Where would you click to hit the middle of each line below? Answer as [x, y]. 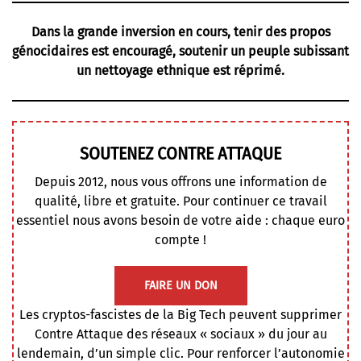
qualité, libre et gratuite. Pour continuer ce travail [180, 201]
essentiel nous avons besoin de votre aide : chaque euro [180, 221]
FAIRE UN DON [180, 286]
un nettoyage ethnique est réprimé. [180, 71]
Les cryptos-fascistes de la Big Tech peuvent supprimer [180, 315]
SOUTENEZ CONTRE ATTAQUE [180, 154]
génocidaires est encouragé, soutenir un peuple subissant [180, 51]
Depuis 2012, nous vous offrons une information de [180, 182]
